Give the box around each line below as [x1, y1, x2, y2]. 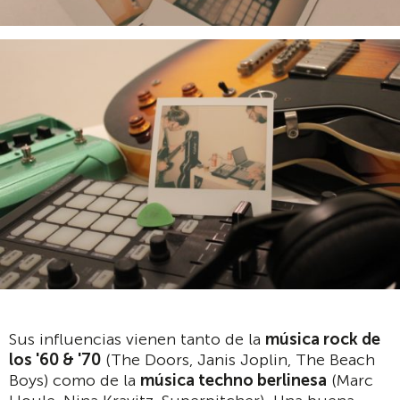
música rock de [265, 329, 380, 350]
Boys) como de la [9, 371, 140, 391]
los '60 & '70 [9, 350, 101, 371]
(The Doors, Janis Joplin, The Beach [101, 350, 375, 371]
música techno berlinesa [140, 371, 327, 391]
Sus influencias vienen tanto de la [9, 329, 265, 350]
